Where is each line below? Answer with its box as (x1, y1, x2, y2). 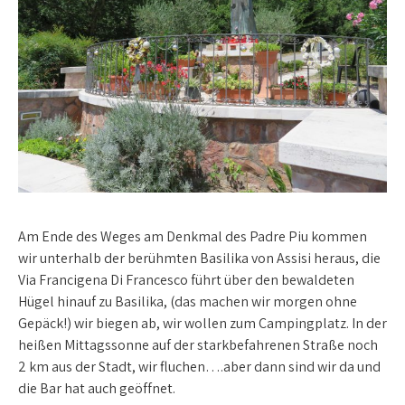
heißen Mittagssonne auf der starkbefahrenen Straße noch (18, 334, 378, 354)
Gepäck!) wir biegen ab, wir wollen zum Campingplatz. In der (18, 313, 387, 333)
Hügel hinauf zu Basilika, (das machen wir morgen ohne (18, 291, 357, 311)
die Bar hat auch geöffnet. (18, 378, 175, 398)
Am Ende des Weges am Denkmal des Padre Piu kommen (18, 226, 367, 246)
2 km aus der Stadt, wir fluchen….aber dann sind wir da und (18, 356, 381, 376)
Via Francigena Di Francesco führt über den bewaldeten (18, 269, 354, 289)
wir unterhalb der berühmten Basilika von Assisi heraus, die (18, 248, 381, 268)
